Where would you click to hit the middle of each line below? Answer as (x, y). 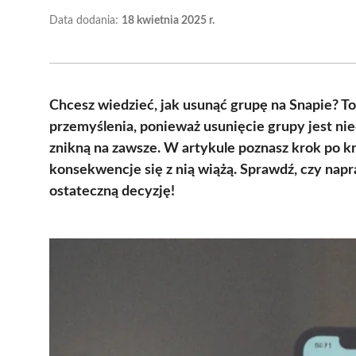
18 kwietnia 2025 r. (168, 20)
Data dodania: (85, 20)
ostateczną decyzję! (112, 191)
